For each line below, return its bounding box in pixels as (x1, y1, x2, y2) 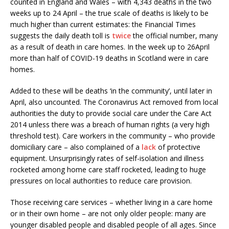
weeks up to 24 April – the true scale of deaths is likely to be (10, 8, 209, 18)
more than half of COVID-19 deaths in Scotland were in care (10, 53, 209, 63)
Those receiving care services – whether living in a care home (10, 197, 213, 207)
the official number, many (131, 30, 218, 40)
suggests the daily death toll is (10, 30, 112, 40)
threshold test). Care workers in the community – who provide (10, 130, 215, 141)
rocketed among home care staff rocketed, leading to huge (10, 164, 206, 174)
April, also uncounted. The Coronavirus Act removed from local (10, 97, 218, 107)
